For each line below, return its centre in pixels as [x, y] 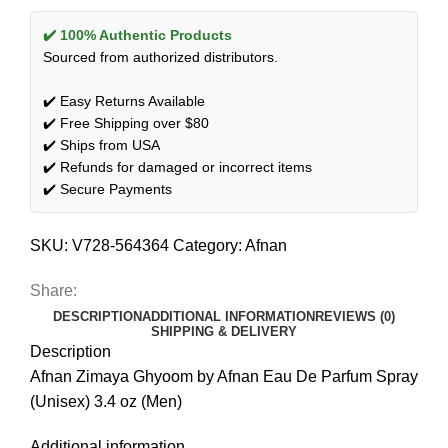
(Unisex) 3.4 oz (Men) [106, 401]
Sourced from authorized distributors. [160, 56]
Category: [207, 245]
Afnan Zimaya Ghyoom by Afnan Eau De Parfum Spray [224, 376]
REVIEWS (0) [355, 316]
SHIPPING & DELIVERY [224, 331]
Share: [53, 290]
